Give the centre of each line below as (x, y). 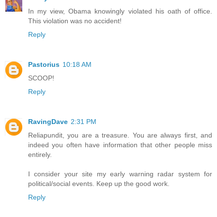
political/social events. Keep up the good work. (99, 184)
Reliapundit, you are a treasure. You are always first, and (120, 135)
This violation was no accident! (75, 21)
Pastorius (44, 65)
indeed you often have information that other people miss (120, 145)
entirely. (40, 155)
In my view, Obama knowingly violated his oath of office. (120, 11)
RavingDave (48, 122)
